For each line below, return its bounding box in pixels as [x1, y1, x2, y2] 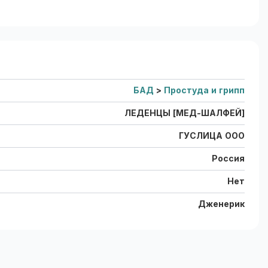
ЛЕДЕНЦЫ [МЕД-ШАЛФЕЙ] [124, 108, 245, 118]
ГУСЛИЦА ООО [179, 130, 245, 141]
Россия [212, 153, 245, 163]
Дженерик [198, 199, 245, 209]
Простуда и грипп [164, 85, 245, 95]
